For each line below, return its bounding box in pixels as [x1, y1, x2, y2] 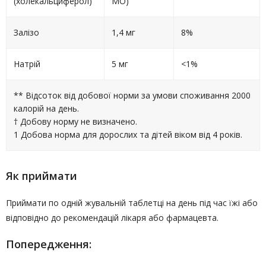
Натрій [14, 58, 40, 69]
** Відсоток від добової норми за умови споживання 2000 [14, 90, 251, 101]
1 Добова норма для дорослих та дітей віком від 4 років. [14, 129, 242, 140]
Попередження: [6, 237, 91, 251]
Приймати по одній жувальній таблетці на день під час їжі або [6, 197, 258, 208]
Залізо [14, 27, 39, 38]
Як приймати [6, 169, 77, 183]
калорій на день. [14, 103, 79, 114]
